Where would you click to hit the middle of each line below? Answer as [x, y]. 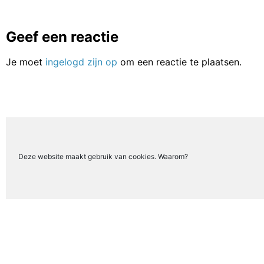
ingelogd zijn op [81, 62]
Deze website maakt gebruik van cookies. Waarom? [103, 156]
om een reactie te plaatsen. [179, 62]
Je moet [26, 62]
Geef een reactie [62, 37]
